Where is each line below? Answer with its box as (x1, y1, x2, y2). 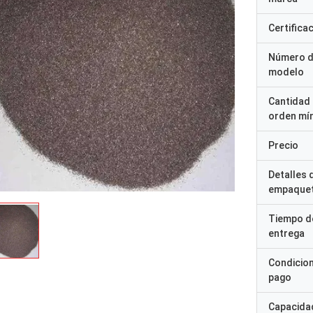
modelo (268, 66, 304, 78)
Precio (268, 140, 298, 151)
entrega (268, 228, 305, 239)
